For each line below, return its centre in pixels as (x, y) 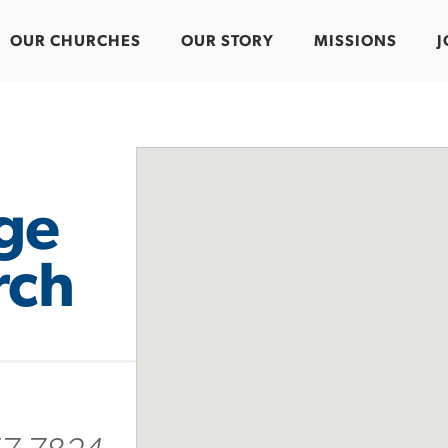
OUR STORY (227, 41)
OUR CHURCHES (75, 41)
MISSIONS (355, 41)
